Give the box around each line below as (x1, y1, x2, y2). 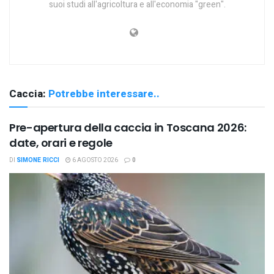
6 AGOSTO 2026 (71, 155, 118, 165)
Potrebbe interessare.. (48, 86, 160, 102)
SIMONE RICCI (17, 155, 59, 165)
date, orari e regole (9, 135, 113, 150)
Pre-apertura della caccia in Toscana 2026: (9, 119, 246, 135)
